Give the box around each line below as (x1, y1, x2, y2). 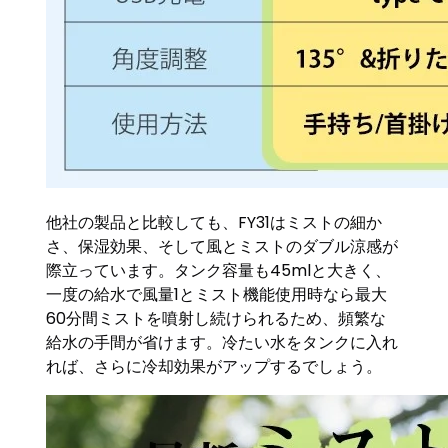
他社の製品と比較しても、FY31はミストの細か (46, 210, 383, 234)
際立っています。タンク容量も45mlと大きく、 (46, 258, 392, 282)
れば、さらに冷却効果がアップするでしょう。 (46, 354, 383, 378)
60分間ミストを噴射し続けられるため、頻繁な (46, 306, 387, 330)
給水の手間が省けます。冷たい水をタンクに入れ (46, 330, 399, 354)
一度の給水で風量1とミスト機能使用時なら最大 (46, 282, 388, 306)
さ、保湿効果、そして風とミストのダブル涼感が (46, 234, 399, 258)
